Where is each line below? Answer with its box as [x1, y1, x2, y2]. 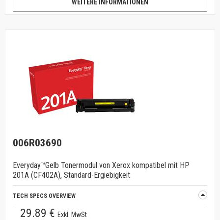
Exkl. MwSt [57, 211, 87, 219]
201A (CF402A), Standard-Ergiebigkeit [13, 170, 130, 180]
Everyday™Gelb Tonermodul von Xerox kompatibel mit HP [13, 161, 190, 170]
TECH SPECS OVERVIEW [13, 192, 76, 199]
